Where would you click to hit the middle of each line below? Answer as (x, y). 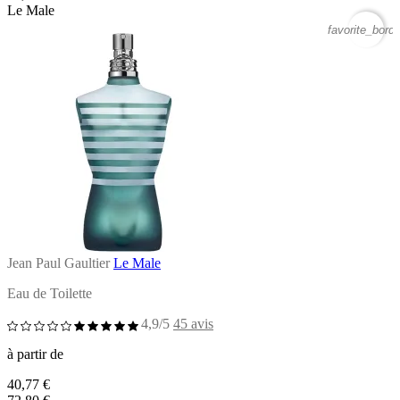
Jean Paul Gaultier (58, 262)
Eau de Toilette (50, 293)
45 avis (193, 323)
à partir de (35, 354)
